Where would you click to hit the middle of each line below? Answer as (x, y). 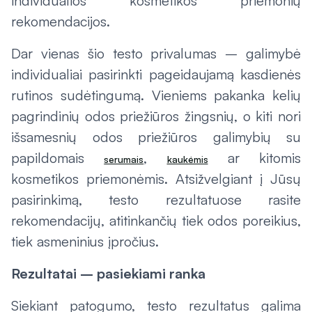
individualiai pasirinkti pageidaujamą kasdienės (156, 74)
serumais (124, 159)
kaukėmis (187, 159)
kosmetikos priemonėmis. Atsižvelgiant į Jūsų (156, 179)
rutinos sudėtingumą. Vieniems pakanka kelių (156, 95)
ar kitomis (254, 158)
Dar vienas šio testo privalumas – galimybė (156, 53)
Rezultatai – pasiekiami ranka (108, 273)
